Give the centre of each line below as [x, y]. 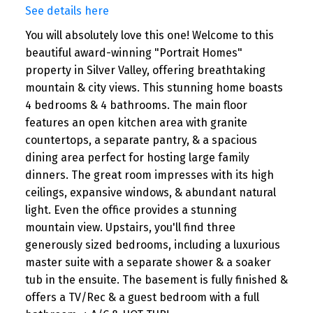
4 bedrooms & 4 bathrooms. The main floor [136, 105]
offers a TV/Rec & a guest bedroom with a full [142, 298]
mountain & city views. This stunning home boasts [154, 88]
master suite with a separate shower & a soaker [148, 263]
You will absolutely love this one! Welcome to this [149, 36]
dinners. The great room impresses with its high [149, 175]
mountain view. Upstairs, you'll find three [130, 228]
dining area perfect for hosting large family [137, 158]
